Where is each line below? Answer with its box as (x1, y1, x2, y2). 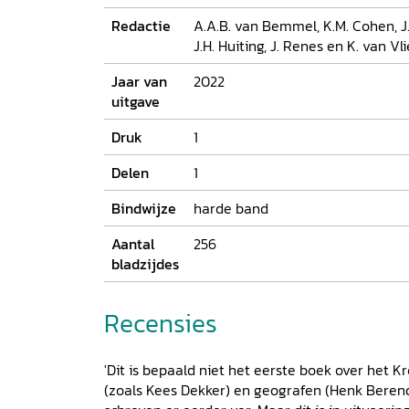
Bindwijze (111, 196, 176, 219)
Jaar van (111, 69, 167, 92)
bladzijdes (111, 252, 179, 275)
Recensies (104, 303, 217, 342)
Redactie (111, 14, 171, 37)
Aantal (111, 232, 154, 255)
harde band (194, 196, 268, 219)
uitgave (111, 89, 160, 112)
